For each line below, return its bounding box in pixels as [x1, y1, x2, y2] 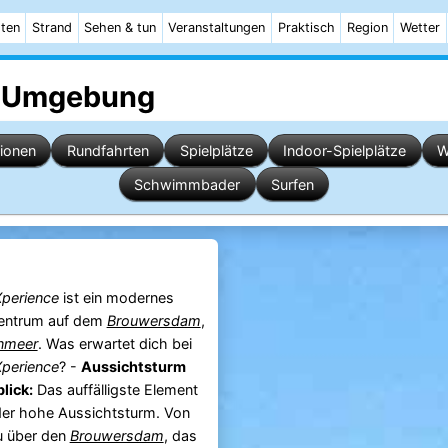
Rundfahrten [66, 141, 149, 159]
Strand [32, 20, 73, 35]
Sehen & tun [84, 20, 157, 35]
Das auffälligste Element [32, 381, 198, 399]
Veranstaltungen [168, 20, 266, 35]
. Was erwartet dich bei [37, 335, 192, 353]
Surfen [270, 175, 314, 193]
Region [346, 20, 388, 35]
